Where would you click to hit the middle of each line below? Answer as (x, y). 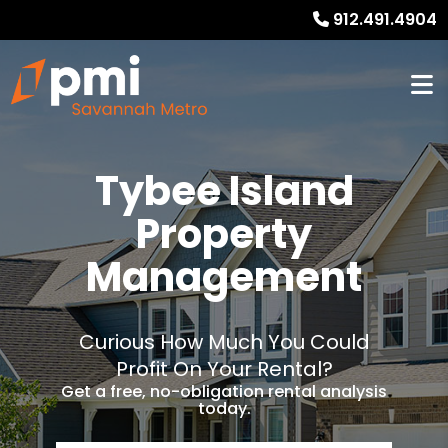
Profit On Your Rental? (224, 369)
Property (224, 234)
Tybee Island (224, 191)
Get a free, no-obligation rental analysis (224, 391)
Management (224, 277)
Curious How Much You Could (224, 342)
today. (224, 408)
